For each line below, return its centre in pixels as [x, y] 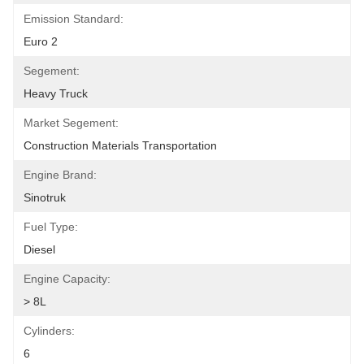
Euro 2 [41, 41]
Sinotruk [45, 197]
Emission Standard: [74, 19]
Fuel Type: [51, 227]
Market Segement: [71, 123]
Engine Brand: [60, 175]
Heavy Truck [56, 93]
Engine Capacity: [67, 279]
